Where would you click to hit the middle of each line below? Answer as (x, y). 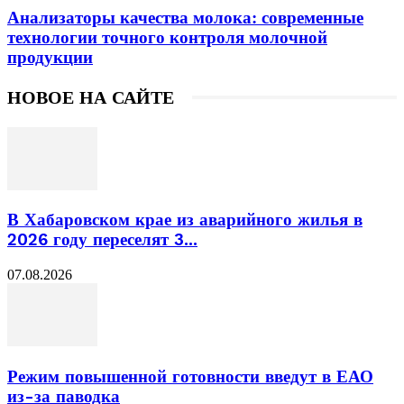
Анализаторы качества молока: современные (185, 17)
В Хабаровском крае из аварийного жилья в (185, 220)
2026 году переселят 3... (102, 240)
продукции (50, 57)
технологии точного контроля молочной (167, 37)
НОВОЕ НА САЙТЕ (91, 97)
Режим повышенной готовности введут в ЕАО (190, 376)
